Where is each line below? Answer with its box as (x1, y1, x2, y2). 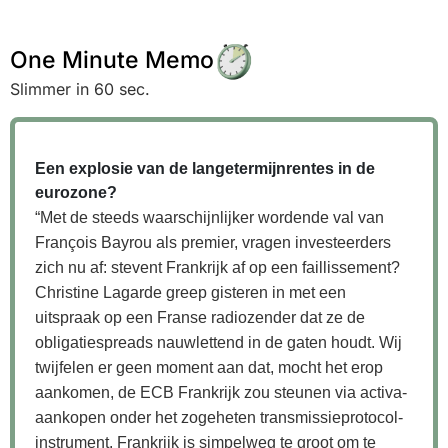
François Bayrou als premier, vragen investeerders (35, 233, 391, 251)
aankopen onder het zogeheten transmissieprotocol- (35, 408, 403, 426)
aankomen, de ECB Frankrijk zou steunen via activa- (35, 383, 407, 401)
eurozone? (35, 183, 117, 201)
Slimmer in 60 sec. (10, 79, 150, 100)
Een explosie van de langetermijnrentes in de (35, 159, 375, 177)
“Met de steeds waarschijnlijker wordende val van (35, 208, 384, 226)
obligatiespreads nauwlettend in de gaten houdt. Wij (35, 333, 402, 351)
